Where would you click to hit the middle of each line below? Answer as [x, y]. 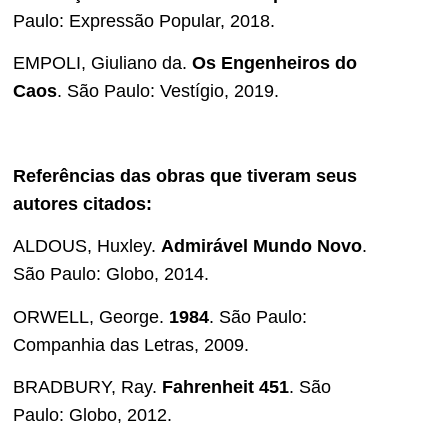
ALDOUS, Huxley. [87, 246]
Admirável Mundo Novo [261, 246]
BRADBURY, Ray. [87, 387]
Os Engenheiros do [274, 63]
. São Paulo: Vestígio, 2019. [168, 91]
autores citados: [82, 203]
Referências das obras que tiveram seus [185, 175]
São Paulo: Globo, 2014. [111, 274]
